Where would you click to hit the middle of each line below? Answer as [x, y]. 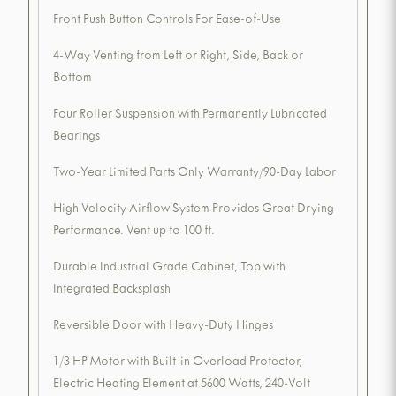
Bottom [72, 80]
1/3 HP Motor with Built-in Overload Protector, [178, 363]
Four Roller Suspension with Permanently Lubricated [190, 116]
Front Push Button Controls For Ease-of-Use [167, 21]
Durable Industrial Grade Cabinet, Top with [169, 269]
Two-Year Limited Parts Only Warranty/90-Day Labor [194, 174]
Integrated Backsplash [112, 291]
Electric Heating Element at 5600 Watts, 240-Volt [182, 385]
